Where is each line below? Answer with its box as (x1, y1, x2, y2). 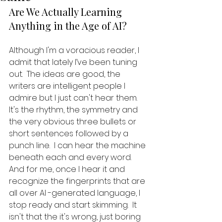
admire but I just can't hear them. (9, 92, 141, 104)
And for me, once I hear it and (9, 164, 127, 175)
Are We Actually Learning (9, 5, 124, 18)
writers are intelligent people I (9, 80, 127, 92)
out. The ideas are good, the (9, 68, 122, 80)
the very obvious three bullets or (9, 116, 138, 127)
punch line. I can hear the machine (9, 140, 148, 151)
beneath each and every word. (9, 152, 135, 163)
